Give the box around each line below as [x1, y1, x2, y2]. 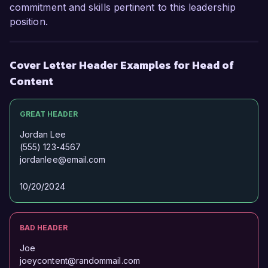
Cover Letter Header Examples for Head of [10, 57, 234, 74]
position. [10, 16, 48, 28]
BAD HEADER [20, 223, 68, 233]
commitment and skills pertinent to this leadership [10, 1, 236, 14]
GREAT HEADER [20, 109, 78, 119]
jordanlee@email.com [20, 154, 106, 165]
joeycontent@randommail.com [20, 255, 140, 266]
